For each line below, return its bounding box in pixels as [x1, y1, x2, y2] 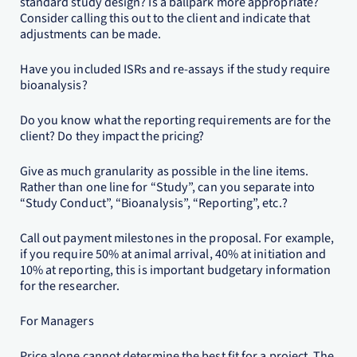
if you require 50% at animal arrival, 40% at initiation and [19, 245, 327, 264]
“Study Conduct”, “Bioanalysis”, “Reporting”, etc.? [19, 194, 288, 213]
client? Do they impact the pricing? [19, 127, 205, 146]
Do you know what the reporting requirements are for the [19, 111, 331, 130]
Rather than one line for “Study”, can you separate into [19, 178, 316, 197]
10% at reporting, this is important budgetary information [19, 261, 331, 280]
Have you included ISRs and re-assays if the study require [19, 60, 331, 79]
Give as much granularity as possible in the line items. [19, 162, 309, 181]
